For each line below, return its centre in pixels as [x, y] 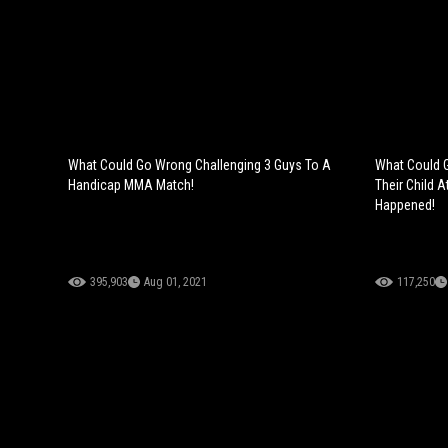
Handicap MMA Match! [131, 184]
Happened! [404, 204]
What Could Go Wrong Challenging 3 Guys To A [199, 164]
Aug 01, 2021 [175, 281]
